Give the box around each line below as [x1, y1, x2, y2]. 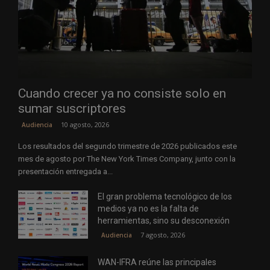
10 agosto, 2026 [61, 120, 109, 130]
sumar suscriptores [18, 101, 126, 116]
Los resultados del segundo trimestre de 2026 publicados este [18, 142, 237, 151]
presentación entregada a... [18, 167, 113, 177]
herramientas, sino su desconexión [98, 216, 230, 226]
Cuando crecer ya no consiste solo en [18, 86, 226, 101]
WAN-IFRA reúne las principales [98, 257, 217, 268]
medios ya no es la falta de [98, 204, 199, 214]
